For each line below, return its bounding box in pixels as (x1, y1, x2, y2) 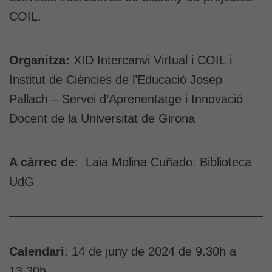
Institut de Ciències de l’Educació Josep (9, 72, 222, 86)
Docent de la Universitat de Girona (9, 111, 195, 125)
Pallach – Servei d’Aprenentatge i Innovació (9, 92, 243, 106)
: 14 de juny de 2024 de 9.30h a (64, 244, 236, 258)
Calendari (9, 244, 64, 258)
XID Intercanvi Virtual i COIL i (70, 53, 232, 67)
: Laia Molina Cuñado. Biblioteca (75, 155, 251, 169)
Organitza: (9, 53, 70, 67)
